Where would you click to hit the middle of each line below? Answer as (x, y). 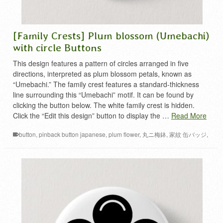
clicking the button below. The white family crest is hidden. (104, 105)
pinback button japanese (72, 134)
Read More (189, 115)
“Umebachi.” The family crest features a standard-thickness (106, 84)
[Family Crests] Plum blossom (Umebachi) (111, 35)
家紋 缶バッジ (188, 134)
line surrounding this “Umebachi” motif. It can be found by (103, 95)
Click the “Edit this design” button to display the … (92, 115)
